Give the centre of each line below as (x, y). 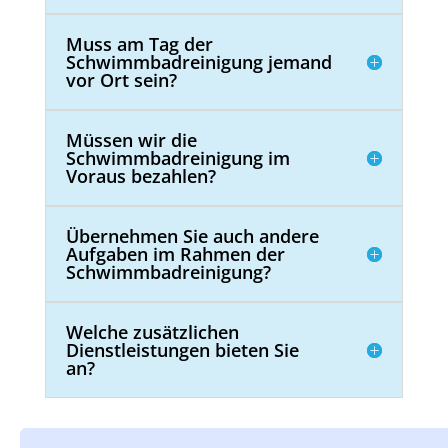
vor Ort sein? (121, 79)
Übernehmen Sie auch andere (192, 235)
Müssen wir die (131, 139)
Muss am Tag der (139, 43)
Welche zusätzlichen (152, 331)
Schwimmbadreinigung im (177, 157)
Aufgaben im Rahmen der (175, 253)
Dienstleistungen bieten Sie (182, 349)
